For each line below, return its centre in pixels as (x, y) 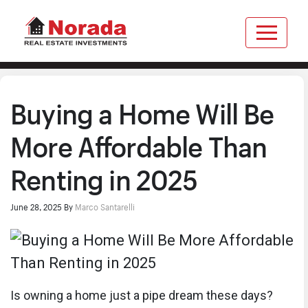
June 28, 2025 (36, 206)
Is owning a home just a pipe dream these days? (142, 295)
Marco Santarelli (105, 206)
